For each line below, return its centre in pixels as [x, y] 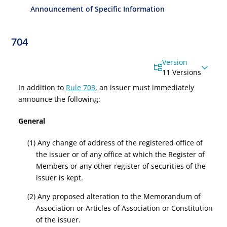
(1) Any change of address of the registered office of [115, 143]
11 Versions [182, 72]
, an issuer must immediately [145, 87]
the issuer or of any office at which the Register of [121, 154]
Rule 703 [81, 87]
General [32, 121]
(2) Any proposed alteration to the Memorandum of [114, 196]
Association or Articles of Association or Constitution [125, 208]
